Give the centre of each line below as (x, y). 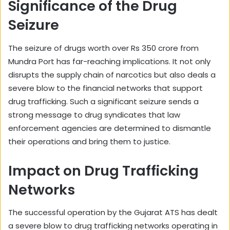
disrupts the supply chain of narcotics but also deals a (112, 74)
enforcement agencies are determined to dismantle (110, 128)
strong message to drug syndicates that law (94, 114)
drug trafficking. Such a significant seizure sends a (103, 101)
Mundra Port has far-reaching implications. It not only (109, 61)
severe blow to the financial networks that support (106, 88)
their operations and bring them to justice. (89, 141)
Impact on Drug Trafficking (103, 170)
